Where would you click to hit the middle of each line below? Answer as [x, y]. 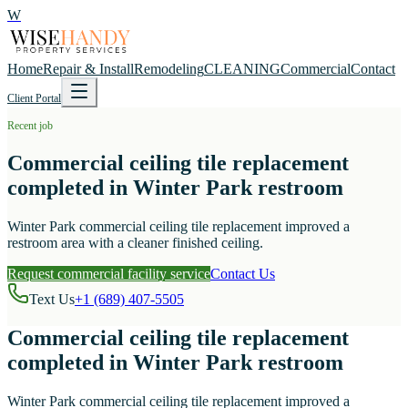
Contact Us [243, 274]
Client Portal [34, 99]
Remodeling [169, 69]
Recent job [30, 126]
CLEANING [242, 69]
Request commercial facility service [109, 274]
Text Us [52, 300]
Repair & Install [88, 69]
